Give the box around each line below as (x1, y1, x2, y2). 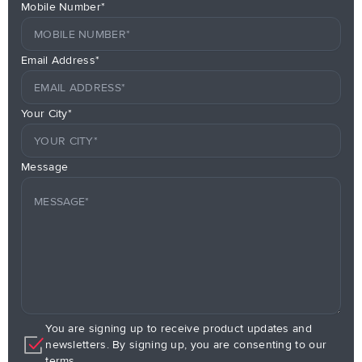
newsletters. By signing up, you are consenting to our (45, 338, 327, 352)
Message (21, 160, 69, 175)
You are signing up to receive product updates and (45, 322, 312, 336)
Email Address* (21, 53, 100, 68)
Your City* (21, 107, 72, 121)
